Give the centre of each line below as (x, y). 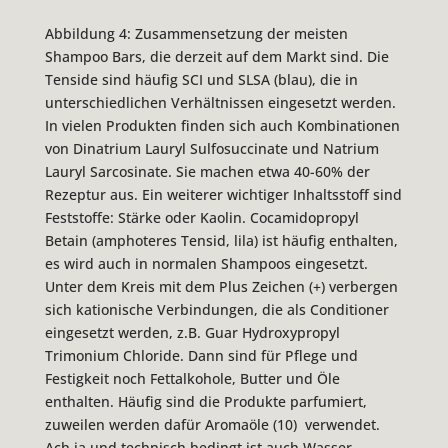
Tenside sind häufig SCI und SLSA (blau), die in (201, 79)
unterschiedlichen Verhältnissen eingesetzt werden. (220, 102)
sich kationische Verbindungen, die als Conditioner (216, 309)
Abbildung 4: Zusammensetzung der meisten (196, 33)
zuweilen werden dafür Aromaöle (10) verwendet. (212, 424)
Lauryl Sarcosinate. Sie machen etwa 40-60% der (207, 171)
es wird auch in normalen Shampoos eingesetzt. (206, 263)
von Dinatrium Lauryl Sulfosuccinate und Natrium (211, 148)
